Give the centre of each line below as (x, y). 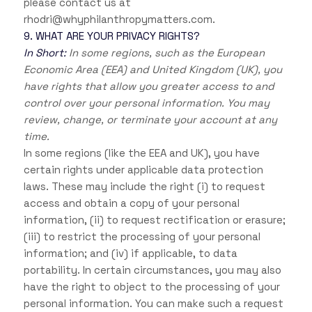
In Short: (45, 53)
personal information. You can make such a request (153, 304)
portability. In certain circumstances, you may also (152, 270)
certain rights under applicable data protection (143, 170)
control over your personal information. (124, 103)
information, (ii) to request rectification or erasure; (154, 220)
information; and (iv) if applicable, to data (130, 253)
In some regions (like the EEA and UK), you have (141, 153)
